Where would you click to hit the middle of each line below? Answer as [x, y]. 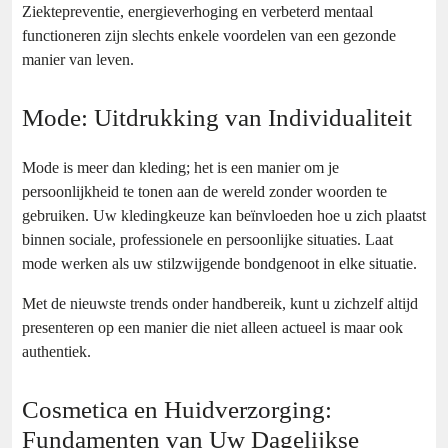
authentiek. [56, 352]
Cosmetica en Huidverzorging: [177, 410]
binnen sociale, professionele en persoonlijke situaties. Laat [207, 240]
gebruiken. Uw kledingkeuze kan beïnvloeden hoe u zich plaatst [224, 216]
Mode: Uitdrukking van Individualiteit [217, 118]
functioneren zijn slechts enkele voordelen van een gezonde [209, 36]
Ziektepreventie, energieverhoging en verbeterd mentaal [197, 12]
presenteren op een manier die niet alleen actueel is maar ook [212, 328]
